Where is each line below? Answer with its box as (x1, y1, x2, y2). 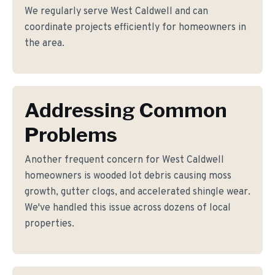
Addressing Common (25, 98, 227, 122)
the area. (25, 37, 64, 50)
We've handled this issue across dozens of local (25, 202, 231, 214)
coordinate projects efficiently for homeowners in (25, 21, 246, 34)
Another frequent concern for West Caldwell (25, 154, 224, 166)
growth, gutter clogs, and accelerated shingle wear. (25, 186, 250, 198)
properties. (25, 218, 74, 230)
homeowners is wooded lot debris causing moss (25, 170, 231, 182)
